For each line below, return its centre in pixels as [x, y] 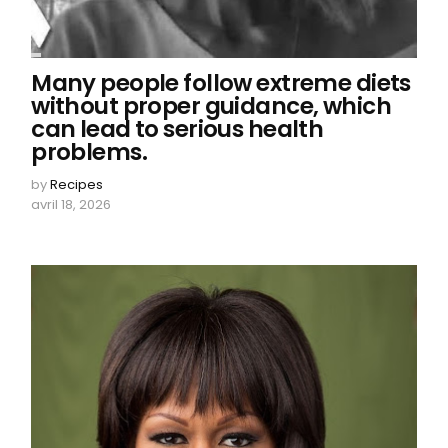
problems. [89, 151]
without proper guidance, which [211, 105]
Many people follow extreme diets [221, 82]
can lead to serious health [177, 128]
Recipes [77, 184]
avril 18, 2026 [71, 204]
